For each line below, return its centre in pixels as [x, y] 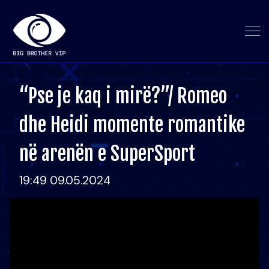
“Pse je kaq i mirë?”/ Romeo [123, 96]
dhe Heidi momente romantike [132, 125]
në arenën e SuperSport [107, 154]
